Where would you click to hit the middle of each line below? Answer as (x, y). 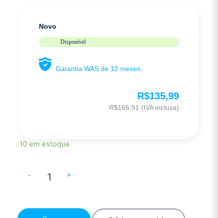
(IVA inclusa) (159, 107)
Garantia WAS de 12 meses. (99, 68)
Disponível (73, 42)
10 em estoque (45, 144)
